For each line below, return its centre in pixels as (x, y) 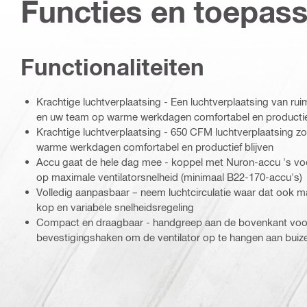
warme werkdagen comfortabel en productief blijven (155, 147)
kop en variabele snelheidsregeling (115, 207)
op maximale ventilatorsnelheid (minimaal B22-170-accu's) (169, 177)
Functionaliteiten (112, 67)
